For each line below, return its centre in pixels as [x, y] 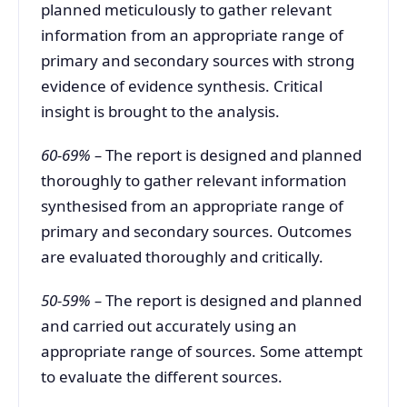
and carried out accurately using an [169, 326]
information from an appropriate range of [192, 35]
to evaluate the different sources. [162, 377]
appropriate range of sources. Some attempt [202, 352]
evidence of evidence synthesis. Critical [182, 85]
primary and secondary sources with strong [198, 60]
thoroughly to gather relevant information [194, 181]
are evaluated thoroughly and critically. [182, 257]
